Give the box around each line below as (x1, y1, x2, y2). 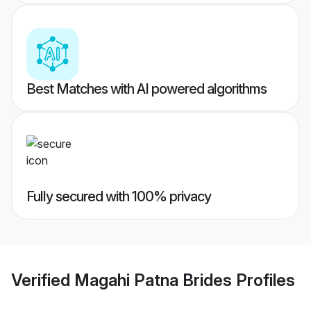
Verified (11, 269, 74, 290)
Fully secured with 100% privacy (26, 188, 211, 205)
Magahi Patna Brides (74, 269, 232, 290)
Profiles (232, 269, 295, 290)
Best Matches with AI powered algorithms (26, 81, 267, 98)
